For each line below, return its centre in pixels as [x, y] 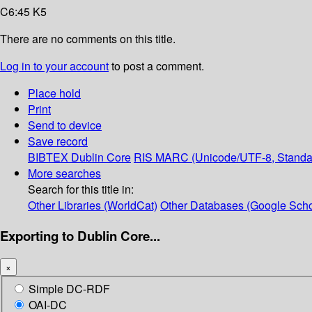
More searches [64, 173]
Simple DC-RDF [69, 289]
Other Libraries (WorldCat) [93, 205]
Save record [58, 141]
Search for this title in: [81, 189]
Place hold [54, 93]
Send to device [65, 125]
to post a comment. [156, 66]
